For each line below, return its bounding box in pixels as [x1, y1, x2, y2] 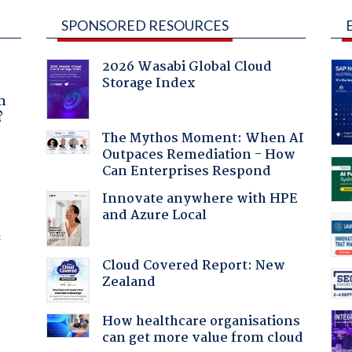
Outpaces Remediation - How [101, 144, 295, 166]
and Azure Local [101, 204, 207, 226]
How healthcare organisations [101, 310, 300, 332]
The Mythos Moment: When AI [101, 127, 304, 149]
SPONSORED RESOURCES [60, 16, 229, 34]
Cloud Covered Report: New [101, 255, 285, 277]
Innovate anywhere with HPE [101, 188, 298, 210]
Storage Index [101, 72, 196, 94]
